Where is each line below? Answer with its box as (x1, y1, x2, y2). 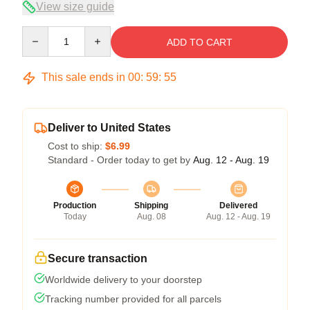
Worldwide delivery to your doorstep (45, 274, 202, 286)
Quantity (21, 27, 58, 39)
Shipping (134, 201, 168, 211)
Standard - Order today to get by (48, 154, 193, 166)
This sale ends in (39, 71, 128, 84)
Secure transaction (48, 253, 147, 265)
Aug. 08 (136, 212, 166, 222)
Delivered (219, 201, 257, 211)
